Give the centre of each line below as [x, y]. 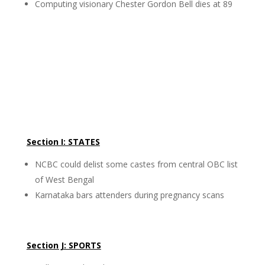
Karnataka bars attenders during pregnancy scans [129, 195]
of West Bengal [64, 180]
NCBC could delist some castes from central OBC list [136, 164]
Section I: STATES [63, 142]
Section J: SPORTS [64, 245]
